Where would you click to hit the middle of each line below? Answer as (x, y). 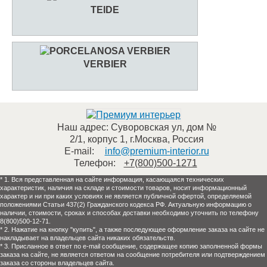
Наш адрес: (83, 127)
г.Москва (148, 139)
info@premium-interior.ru (157, 151)
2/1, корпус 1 (97, 139)
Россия (188, 139)
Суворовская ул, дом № (163, 127)
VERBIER (105, 64)
